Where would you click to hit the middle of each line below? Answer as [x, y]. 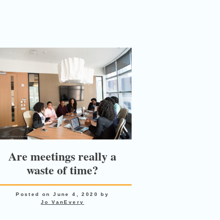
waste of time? [63, 170]
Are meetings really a [63, 156]
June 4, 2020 [76, 194]
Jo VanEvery [63, 202]
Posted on [35, 194]
